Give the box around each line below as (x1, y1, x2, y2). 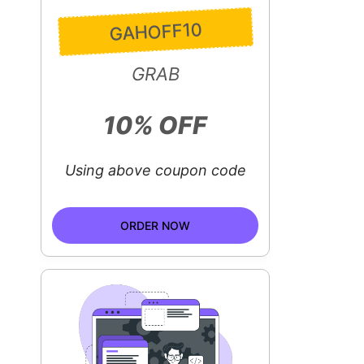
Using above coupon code (64, 162, 246, 179)
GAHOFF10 (108, 19, 202, 45)
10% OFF (103, 110, 208, 140)
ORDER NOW (120, 219, 191, 232)
